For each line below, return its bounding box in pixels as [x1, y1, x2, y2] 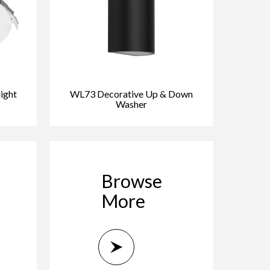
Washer [116, 98, 148, 110]
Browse [101, 170, 162, 192]
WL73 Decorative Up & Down [70, 88, 193, 100]
